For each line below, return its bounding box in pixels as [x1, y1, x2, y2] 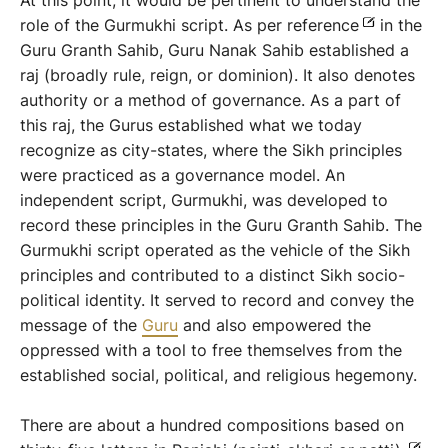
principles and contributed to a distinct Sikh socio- [20, 265, 405, 285]
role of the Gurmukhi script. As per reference [20, 15, 359, 35]
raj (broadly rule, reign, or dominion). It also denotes [20, 65, 415, 85]
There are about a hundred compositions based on [20, 415, 404, 435]
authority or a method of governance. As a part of [20, 90, 401, 110]
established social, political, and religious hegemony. [20, 365, 417, 385]
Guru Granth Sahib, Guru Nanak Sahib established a [20, 40, 409, 60]
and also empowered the [178, 315, 371, 335]
